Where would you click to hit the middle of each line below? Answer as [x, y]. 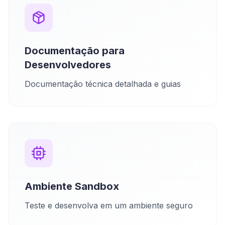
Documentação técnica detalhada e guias [103, 84]
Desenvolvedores [68, 65]
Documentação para [75, 51]
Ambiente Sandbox [72, 186]
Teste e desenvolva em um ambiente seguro [109, 205]
